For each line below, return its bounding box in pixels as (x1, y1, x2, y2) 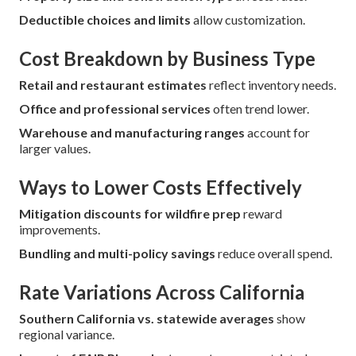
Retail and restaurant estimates (19, 76, 207, 92)
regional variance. (19, 326, 114, 342)
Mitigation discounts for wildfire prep (19, 205, 241, 221)
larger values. (19, 140, 91, 156)
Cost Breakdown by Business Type (19, 46, 315, 70)
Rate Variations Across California (19, 280, 304, 304)
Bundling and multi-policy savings (19, 245, 215, 261)
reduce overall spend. (215, 245, 332, 261)
